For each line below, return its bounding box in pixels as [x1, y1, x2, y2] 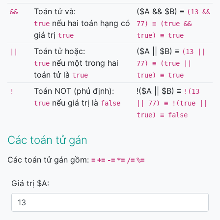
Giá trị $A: [11, 178, 49, 188]
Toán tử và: [33, 6, 76, 16]
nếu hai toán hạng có [49, 18, 130, 28]
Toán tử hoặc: [33, 46, 85, 56]
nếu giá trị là [49, 98, 101, 108]
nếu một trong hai [49, 58, 118, 68]
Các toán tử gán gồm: [7, 155, 91, 165]
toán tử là [33, 70, 72, 80]
